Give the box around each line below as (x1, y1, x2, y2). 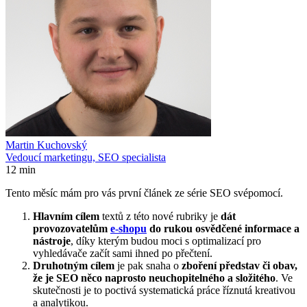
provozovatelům (33, 222, 110, 234)
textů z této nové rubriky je (102, 210, 221, 222)
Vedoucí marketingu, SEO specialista (5, 151, 166, 163)
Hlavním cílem (33, 210, 102, 222)
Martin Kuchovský (5, 138, 87, 151)
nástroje (33, 234, 71, 247)
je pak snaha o (114, 259, 182, 271)
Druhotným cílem (33, 259, 114, 271)
